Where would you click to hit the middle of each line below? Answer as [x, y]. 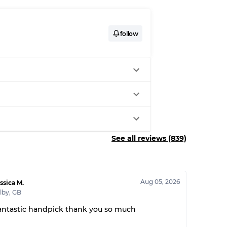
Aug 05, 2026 [160, 182]
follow [129, 33]
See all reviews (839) [149, 138]
